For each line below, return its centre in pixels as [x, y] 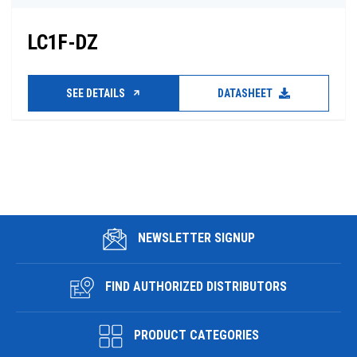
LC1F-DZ [63, 42]
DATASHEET [246, 93]
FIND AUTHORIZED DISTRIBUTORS [194, 287]
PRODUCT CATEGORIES [194, 335]
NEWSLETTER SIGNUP [194, 238]
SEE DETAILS [96, 93]
